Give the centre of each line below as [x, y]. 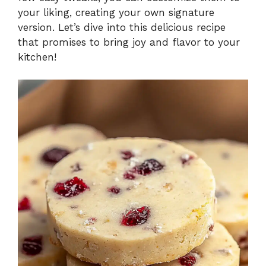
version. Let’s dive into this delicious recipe [122, 27]
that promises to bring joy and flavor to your [129, 42]
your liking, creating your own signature [116, 12]
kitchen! [37, 57]
